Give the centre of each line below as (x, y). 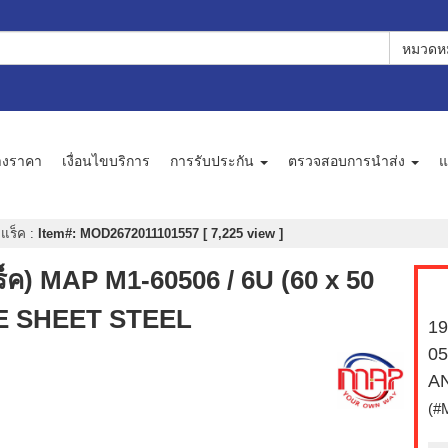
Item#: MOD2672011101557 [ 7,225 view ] (160, 234)
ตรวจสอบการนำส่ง (348, 160)
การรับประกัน (214, 160)
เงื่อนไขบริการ (106, 160)
